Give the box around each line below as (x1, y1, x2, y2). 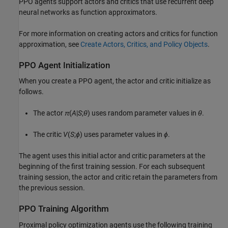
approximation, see (19, 40, 80, 48)
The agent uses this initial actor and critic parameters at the (19, 152, 205, 160)
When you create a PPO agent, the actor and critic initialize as (19, 77, 211, 85)
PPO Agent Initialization (19, 60, 110, 70)
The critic (33, 130, 63, 139)
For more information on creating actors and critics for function (19, 29, 218, 38)
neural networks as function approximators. (19, 8, 157, 16)
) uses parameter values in (80, 130, 164, 139)
